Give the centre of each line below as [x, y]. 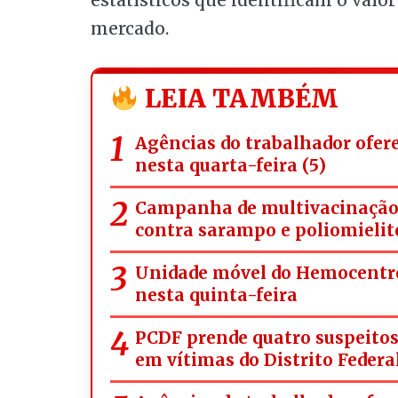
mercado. [130, 29]
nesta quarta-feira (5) [231, 165]
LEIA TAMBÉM [239, 99]
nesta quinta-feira [216, 295]
